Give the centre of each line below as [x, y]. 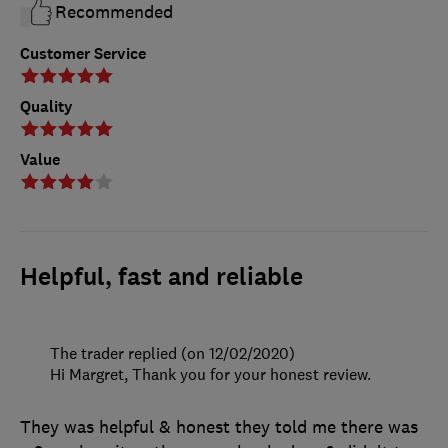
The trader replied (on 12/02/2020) [172, 352]
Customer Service [83, 53]
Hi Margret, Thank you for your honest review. [210, 373]
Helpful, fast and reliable [161, 276]
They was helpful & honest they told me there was [219, 426]
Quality [46, 106]
